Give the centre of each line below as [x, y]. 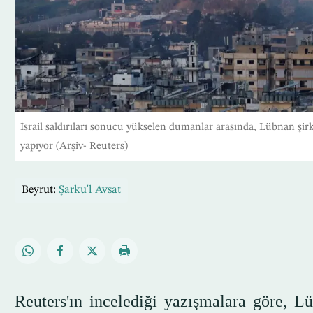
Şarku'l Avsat [89, 190]
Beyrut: [38, 190]
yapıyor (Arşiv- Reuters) [74, 147]
